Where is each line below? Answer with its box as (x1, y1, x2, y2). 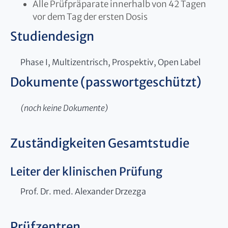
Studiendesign (10, 28, 94, 44)
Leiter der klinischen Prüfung (10, 164, 162, 179)
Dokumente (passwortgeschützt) (10, 74, 202, 90)
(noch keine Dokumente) (20, 102, 108, 113)
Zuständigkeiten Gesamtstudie (10, 135, 189, 151)
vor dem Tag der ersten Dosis (33, 11, 148, 22)
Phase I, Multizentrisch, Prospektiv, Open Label (20, 56, 201, 67)
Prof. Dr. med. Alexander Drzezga (20, 186, 146, 196)
